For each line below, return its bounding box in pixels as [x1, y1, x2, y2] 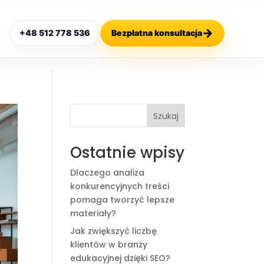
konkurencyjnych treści [70, 180, 170, 192]
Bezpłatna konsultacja [111, 28, 202, 38]
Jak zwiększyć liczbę [70, 225, 157, 237]
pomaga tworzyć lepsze [70, 194, 175, 206]
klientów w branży [70, 239, 148, 250]
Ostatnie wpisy [70, 142, 185, 163]
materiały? [70, 207, 117, 219]
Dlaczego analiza [70, 167, 145, 179]
